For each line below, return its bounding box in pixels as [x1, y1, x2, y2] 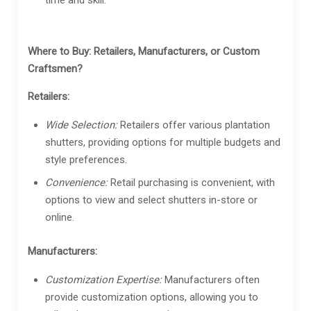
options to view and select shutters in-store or [45, 193, 258, 206]
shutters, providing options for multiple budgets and [45, 135, 280, 149]
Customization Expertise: [45, 273, 162, 286]
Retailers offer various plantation [117, 118, 270, 131]
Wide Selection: [45, 118, 117, 131]
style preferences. [45, 153, 127, 166]
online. [45, 210, 74, 224]
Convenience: [45, 176, 108, 189]
